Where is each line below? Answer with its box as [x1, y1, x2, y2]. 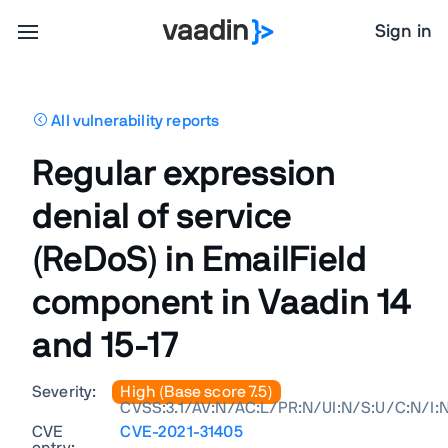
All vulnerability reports [48, 113, 220, 129]
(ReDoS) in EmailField [32, 242, 367, 278]
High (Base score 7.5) [120, 384, 273, 400]
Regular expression [32, 156, 336, 192]
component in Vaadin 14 [32, 285, 412, 321]
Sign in [374, 23, 432, 41]
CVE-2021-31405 [120, 424, 243, 440]
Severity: [32, 384, 97, 400]
